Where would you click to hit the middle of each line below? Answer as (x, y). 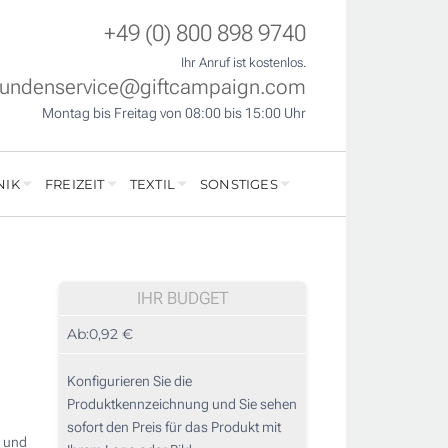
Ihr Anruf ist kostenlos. (243, 63)
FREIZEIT (74, 184)
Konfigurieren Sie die (129, 381)
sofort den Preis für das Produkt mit (174, 427)
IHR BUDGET (182, 298)
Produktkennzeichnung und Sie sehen (182, 404)
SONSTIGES (239, 184)
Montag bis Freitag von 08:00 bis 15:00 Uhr (174, 113)
